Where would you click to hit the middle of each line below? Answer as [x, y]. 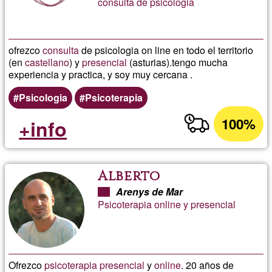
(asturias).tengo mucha [178, 62]
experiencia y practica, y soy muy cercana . [101, 74]
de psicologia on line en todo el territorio [166, 50]
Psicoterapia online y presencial [167, 204]
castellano [47, 62]
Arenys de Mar [150, 191]
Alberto [129, 176]
